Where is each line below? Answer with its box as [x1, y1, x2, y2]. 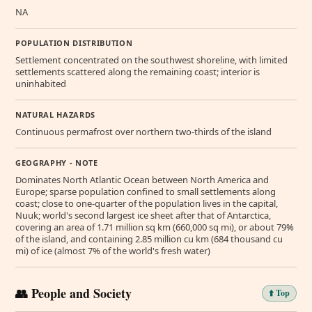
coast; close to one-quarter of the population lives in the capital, [15, 196, 278, 210]
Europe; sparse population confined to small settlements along [15, 185, 276, 198]
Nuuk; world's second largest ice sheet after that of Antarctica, [15, 208, 271, 221]
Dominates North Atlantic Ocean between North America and [15, 173, 269, 186]
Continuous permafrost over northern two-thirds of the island [15, 125, 272, 138]
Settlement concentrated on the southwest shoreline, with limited [15, 53, 288, 66]
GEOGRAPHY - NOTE [15, 157, 98, 168]
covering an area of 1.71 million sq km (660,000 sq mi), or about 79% [15, 220, 294, 233]
